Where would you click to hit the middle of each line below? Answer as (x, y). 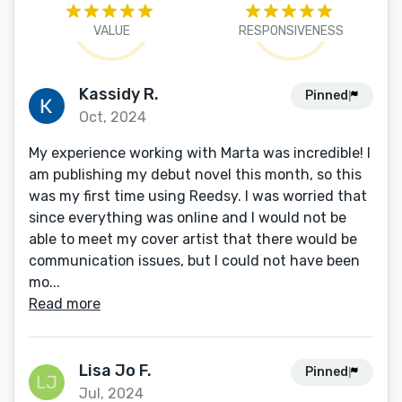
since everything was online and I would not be (188, 218)
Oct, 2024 (113, 117)
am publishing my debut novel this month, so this (195, 175)
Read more (65, 304)
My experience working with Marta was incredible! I (200, 153)
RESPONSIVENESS (291, 31)
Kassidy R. (119, 94)
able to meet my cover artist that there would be (193, 239)
